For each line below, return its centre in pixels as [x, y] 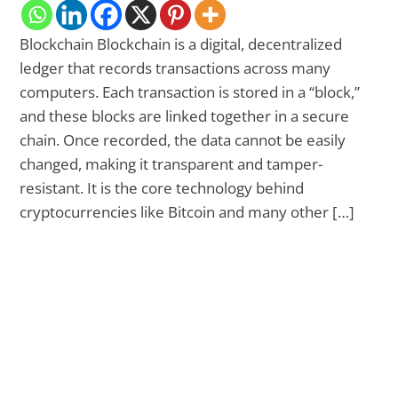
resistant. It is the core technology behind [162, 187]
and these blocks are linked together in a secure [185, 115]
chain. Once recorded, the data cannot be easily [183, 139]
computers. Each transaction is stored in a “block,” [190, 92]
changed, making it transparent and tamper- [171, 163]
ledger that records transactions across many [175, 68]
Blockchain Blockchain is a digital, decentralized [181, 44]
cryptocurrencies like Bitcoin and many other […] [187, 211]
